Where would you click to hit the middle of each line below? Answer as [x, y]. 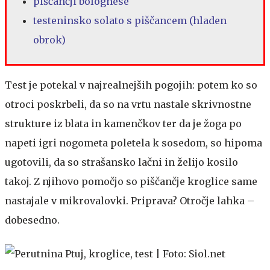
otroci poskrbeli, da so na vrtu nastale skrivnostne [128, 105]
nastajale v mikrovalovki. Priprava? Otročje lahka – [130, 201]
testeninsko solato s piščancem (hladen [130, 21]
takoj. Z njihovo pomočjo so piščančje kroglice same [131, 182]
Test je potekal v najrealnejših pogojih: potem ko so [131, 85]
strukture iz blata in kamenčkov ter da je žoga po [123, 124]
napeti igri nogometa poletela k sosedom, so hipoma [133, 143]
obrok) [51, 40]
